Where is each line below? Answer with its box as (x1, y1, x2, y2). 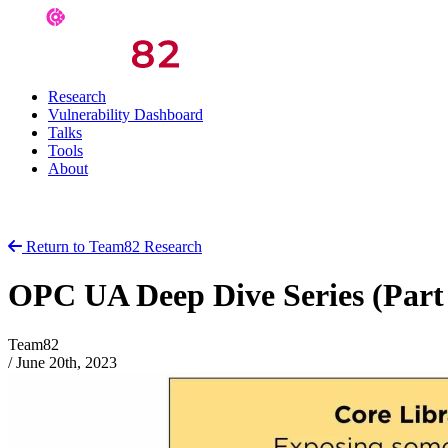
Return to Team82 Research (26, 238, 202, 255)
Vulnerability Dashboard (48, 106, 203, 123)
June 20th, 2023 (16, 353, 117, 371)
